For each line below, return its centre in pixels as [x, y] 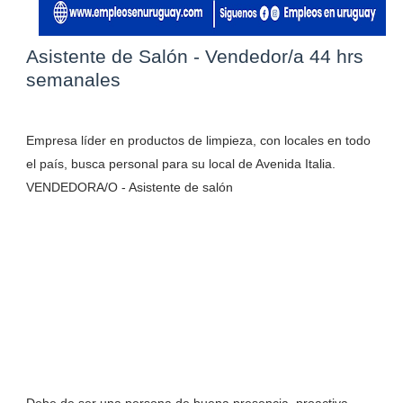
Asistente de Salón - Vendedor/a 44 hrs [194, 56]
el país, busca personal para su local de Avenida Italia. [180, 164]
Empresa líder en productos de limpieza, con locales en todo [198, 140]
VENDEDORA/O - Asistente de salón [129, 187]
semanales [73, 80]
